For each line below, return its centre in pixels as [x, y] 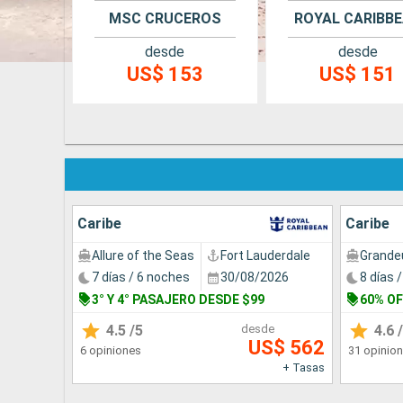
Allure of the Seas [143, 255]
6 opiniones [111, 351]
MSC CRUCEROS [165, 18]
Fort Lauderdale [265, 255]
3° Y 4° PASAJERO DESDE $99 [178, 299]
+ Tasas [304, 368]
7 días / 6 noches [141, 278]
